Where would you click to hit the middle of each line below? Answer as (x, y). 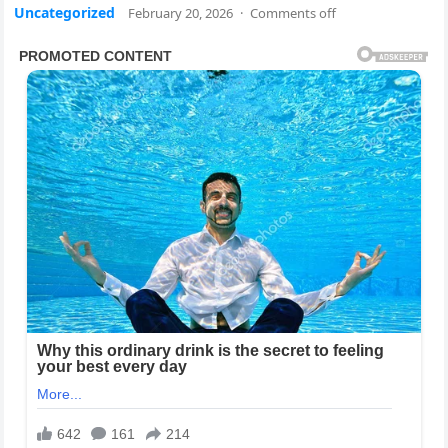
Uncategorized (65, 12)
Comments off (293, 13)
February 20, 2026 (181, 13)
